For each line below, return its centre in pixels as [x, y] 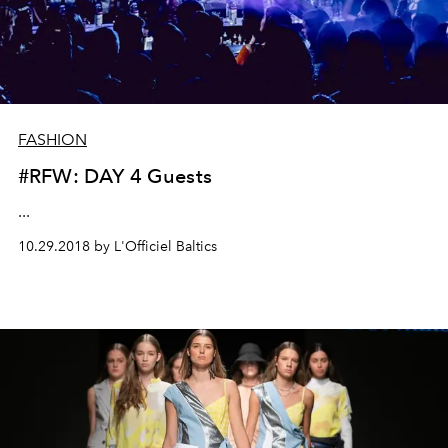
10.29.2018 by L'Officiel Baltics [117, 246]
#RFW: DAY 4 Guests [115, 175]
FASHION [52, 139]
